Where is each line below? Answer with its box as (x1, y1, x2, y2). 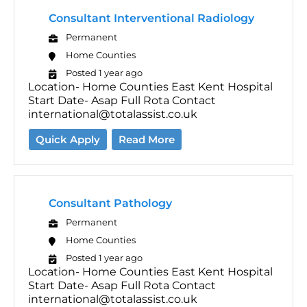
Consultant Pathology (49, 196, 172, 210)
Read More (119, 132, 175, 146)
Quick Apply (36, 132, 100, 146)
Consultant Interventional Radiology (49, 11, 254, 25)
